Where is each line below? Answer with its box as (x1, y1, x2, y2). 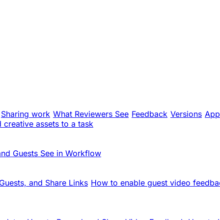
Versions (170, 109, 202, 119)
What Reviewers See (53, 109, 129, 119)
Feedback (132, 109, 167, 119)
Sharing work (1, 109, 50, 119)
